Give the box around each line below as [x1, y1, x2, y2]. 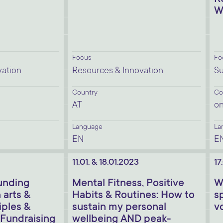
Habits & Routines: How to [72, 190, 195, 202]
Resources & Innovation [72, 66, 163, 76]
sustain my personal [72, 202, 166, 214]
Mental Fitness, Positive [72, 178, 184, 190]
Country [72, 89, 98, 97]
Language [72, 123, 103, 131]
